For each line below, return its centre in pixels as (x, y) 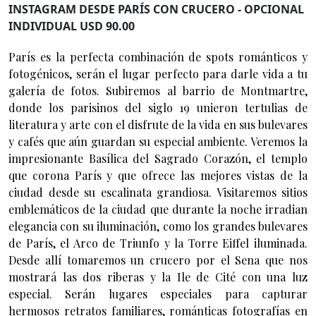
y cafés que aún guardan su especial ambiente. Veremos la (158, 141)
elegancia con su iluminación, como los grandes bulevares (158, 226)
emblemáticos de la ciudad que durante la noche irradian (158, 209)
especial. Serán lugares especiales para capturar (158, 293)
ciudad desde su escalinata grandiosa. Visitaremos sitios (158, 192)
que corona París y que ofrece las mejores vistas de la (158, 175)
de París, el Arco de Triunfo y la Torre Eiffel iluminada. (158, 243)
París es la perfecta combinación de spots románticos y (158, 56)
